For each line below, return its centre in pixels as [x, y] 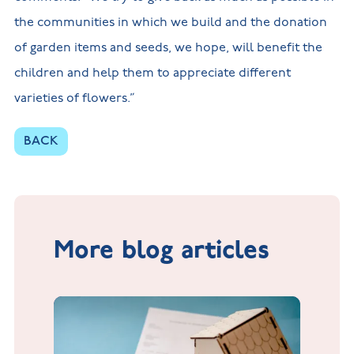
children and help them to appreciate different [152, 73]
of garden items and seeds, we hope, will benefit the [168, 48]
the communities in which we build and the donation [170, 23]
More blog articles [161, 250]
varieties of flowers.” [74, 99]
